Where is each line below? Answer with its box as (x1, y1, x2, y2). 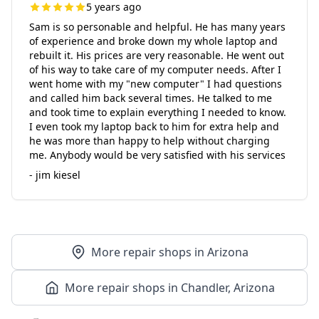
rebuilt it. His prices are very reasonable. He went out (29, 48, 284, 62)
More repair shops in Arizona (90, 244, 249, 260)
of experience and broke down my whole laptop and (29, 34, 278, 48)
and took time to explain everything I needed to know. (29, 105, 286, 119)
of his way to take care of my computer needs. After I (29, 63, 281, 76)
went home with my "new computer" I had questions (29, 77, 282, 90)
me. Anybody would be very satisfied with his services (29, 148, 286, 162)
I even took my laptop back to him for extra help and (29, 120, 279, 133)
